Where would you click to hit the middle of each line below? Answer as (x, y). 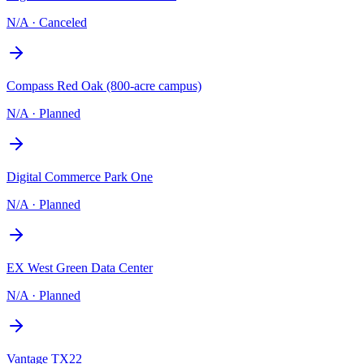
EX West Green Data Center (80, 267)
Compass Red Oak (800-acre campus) (104, 85)
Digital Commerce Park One (80, 176)
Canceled (63, 22)
